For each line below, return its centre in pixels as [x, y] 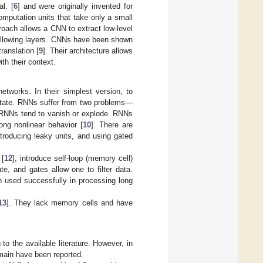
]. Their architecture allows [88, 50]
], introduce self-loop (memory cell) [73, 159]
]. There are [112, 125]
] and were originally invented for [75, 6]
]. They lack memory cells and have [70, 203]
